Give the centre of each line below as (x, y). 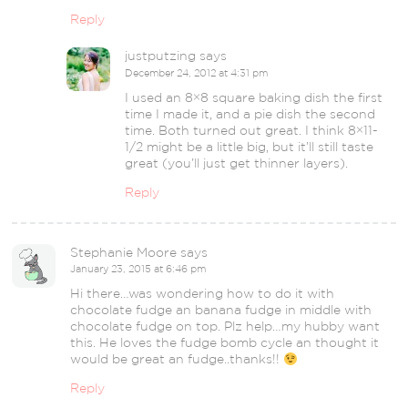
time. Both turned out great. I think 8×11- (252, 130)
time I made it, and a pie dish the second (250, 113)
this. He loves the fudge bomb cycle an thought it (225, 343)
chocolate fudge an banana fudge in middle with (221, 310)
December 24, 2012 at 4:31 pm (197, 72)
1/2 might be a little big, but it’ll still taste (250, 146)
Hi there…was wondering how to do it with (203, 294)
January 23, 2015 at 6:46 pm (138, 269)
